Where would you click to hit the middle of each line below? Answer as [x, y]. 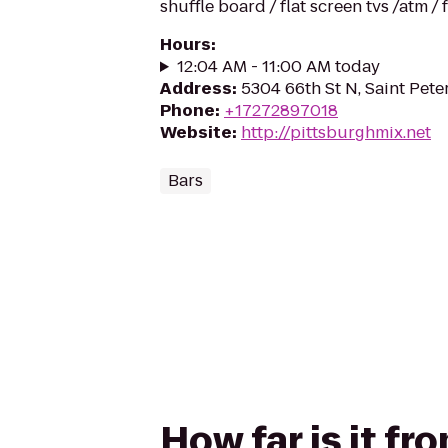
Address [196, 88]
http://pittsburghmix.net [336, 132]
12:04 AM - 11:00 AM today [278, 66]
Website [196, 132]
